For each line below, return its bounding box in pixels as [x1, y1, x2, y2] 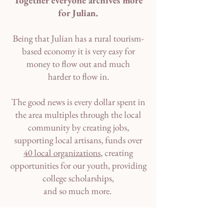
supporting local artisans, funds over [14, 134, 142, 147]
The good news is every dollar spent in [11, 96, 145, 109]
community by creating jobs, [27, 121, 129, 134]
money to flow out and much [26, 58, 130, 70]
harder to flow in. [47, 70, 109, 83]
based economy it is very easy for [22, 45, 135, 58]
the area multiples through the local [15, 109, 141, 121]
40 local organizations [23, 147, 101, 159]
